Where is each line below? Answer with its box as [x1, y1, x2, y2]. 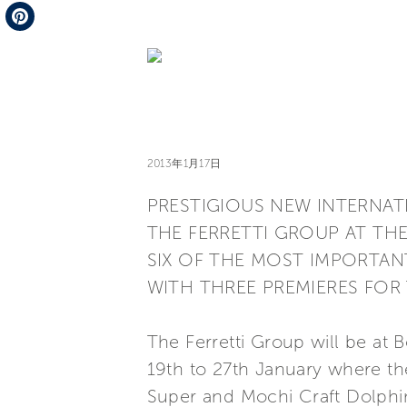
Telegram [5, 4, 65, 21]
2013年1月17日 [146, 157, 222, 170]
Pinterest [5, 36, 61, 54]
